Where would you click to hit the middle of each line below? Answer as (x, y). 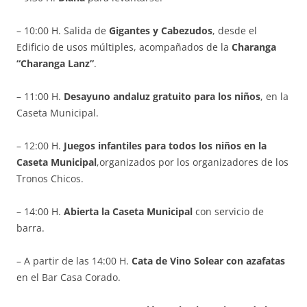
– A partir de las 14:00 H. (74, 261)
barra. (30, 228)
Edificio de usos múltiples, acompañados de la (124, 47)
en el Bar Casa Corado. (69, 278)
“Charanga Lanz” (55, 64)
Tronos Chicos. (50, 179)
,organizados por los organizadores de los (193, 162)
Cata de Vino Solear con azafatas (208, 261)
